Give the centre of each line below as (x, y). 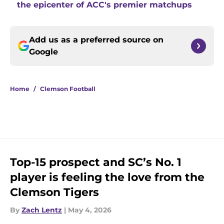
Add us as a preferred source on (96, 40)
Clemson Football (68, 89)
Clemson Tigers (54, 192)
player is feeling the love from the (107, 177)
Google (43, 52)
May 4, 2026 (90, 210)
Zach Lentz (42, 210)
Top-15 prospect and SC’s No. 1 (96, 162)
